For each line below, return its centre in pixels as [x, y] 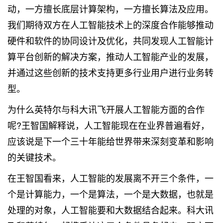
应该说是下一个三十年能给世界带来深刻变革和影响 [111, 141]
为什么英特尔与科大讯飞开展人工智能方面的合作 [106, 109]
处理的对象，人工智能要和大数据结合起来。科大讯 [111, 210]
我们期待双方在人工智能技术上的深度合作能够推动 [111, 24]
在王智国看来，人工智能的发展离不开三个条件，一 [111, 178]
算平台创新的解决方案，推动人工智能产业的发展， [111, 56]
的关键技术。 [34, 157]
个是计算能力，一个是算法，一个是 [79, 194]
